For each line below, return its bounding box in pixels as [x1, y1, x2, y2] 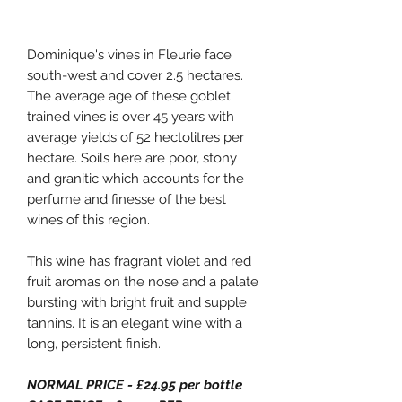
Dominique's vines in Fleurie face [27, 46, 232, 63]
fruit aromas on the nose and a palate [27, 273, 258, 290]
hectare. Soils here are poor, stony [27, 149, 237, 166]
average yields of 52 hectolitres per [27, 128, 244, 145]
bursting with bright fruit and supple [27, 293, 247, 310]
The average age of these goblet [27, 87, 231, 104]
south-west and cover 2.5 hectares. [27, 66, 243, 83]
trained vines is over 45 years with [27, 108, 234, 125]
